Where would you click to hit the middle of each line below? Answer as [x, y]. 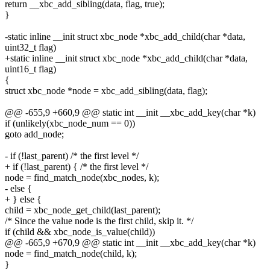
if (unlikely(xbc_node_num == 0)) [70, 123]
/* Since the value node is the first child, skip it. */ [99, 221]
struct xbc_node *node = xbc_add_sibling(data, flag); [106, 90]
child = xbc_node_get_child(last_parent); [83, 210]
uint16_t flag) [30, 69]
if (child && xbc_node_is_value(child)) [80, 231]
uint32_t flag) [30, 47]
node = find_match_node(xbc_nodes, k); [82, 177]
